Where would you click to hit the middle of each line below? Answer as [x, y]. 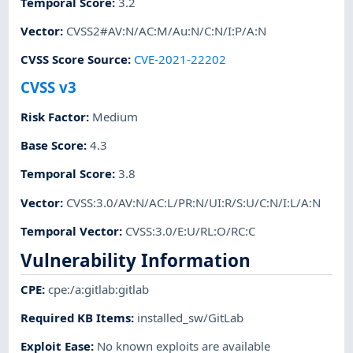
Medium [115, 116]
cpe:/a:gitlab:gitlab [99, 289]
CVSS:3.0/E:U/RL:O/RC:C [191, 230]
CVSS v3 [49, 87]
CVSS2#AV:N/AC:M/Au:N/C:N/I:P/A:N [167, 30]
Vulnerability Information [136, 261]
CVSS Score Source [74, 59]
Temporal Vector [70, 230]
